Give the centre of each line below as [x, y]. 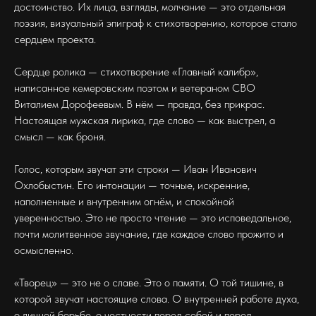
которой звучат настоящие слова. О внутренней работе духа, [157, 299]
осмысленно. [44, 250]
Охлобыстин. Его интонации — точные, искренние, [132, 185]
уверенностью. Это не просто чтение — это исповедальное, [153, 218]
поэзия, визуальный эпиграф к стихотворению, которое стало [156, 23]
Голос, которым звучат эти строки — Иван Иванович [135, 169]
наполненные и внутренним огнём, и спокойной [124, 201]
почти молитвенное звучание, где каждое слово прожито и [149, 234]
